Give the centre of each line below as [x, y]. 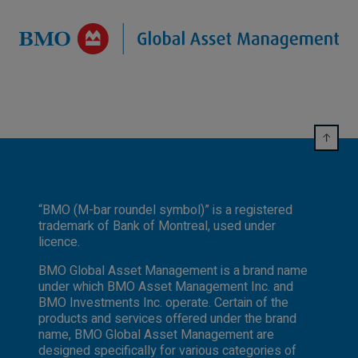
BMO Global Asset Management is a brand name [173, 270]
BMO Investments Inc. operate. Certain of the [163, 302]
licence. [59, 242]
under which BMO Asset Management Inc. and [166, 286]
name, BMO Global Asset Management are [156, 334]
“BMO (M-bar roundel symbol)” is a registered [165, 210]
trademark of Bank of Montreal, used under [157, 226]
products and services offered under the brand [167, 318]
